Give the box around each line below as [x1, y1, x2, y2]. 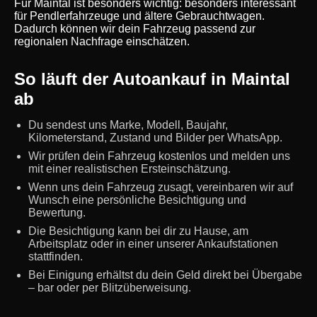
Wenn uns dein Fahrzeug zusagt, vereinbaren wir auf [28, 181, 293, 193]
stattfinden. [28, 250, 83, 263]
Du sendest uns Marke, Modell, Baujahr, [28, 119, 228, 131]
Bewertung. [28, 207, 86, 219]
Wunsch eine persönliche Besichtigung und [28, 194, 246, 206]
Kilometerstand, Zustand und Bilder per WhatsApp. [28, 132, 282, 144]
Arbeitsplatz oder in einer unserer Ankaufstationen [28, 238, 278, 250]
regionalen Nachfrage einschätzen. [14, 35, 190, 47]
